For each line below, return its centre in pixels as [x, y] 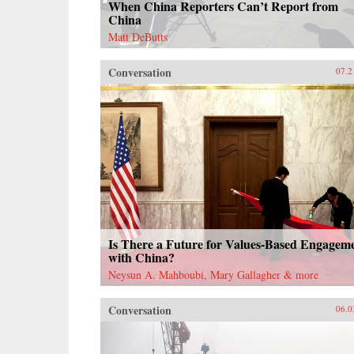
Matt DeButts [138, 36]
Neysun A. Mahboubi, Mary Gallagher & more [213, 274]
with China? [141, 257]
